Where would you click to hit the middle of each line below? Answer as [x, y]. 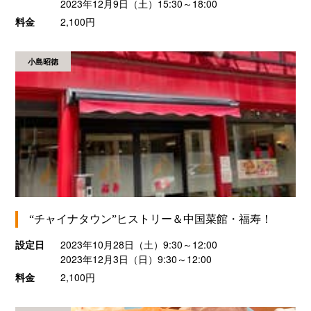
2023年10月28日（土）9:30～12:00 [145, 245]
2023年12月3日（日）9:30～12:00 [136, 259]
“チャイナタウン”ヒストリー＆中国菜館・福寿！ [151, 219]
